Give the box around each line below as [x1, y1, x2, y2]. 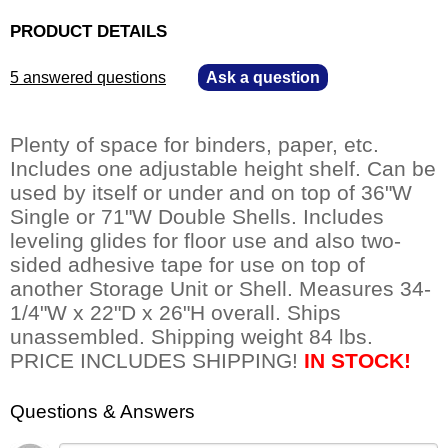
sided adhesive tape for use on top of [10, 253, 365, 277]
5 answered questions [10, 69, 166, 87]
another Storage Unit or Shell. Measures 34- [10, 277, 431, 301]
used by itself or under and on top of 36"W [10, 181, 412, 205]
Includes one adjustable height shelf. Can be [10, 157, 436, 181]
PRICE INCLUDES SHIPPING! [10, 349, 304, 373]
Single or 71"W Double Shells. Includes [10, 205, 384, 229]
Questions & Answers [10, 401, 195, 423]
